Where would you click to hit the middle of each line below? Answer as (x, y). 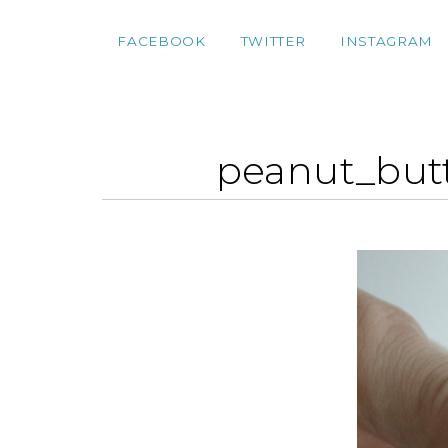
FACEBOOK (161, 41)
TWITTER (273, 41)
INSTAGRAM (386, 41)
